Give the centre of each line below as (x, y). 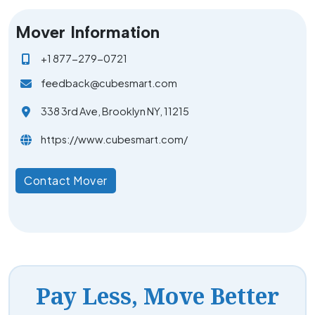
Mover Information (88, 32)
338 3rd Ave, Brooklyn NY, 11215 (115, 111)
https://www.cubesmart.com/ (114, 140)
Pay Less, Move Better (157, 295)
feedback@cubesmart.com (109, 83)
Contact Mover (66, 180)
